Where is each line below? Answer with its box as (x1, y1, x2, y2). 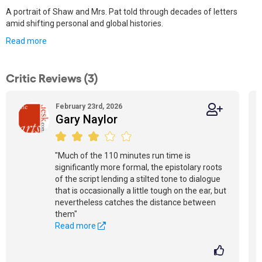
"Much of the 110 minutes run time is (55, 151, 191, 160)
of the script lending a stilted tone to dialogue (55, 174, 220, 184)
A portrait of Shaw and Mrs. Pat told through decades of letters (6, 7, 237, 16)
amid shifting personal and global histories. (6, 19, 163, 28)
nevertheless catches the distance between (55, 198, 216, 207)
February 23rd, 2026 (56, 102, 122, 111)
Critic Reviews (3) (6, 70, 98, 84)
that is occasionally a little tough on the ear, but (55, 186, 226, 195)
